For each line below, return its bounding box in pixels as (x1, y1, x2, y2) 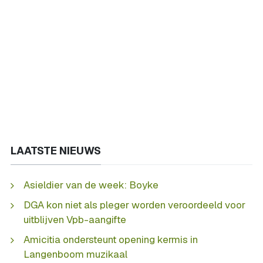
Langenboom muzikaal (23, 248, 127, 261)
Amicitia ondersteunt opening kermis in (23, 233, 198, 246)
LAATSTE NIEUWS (11, 143, 101, 157)
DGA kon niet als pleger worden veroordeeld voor (23, 198, 245, 211)
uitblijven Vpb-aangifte (23, 213, 126, 226)
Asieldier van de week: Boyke (23, 178, 159, 191)
